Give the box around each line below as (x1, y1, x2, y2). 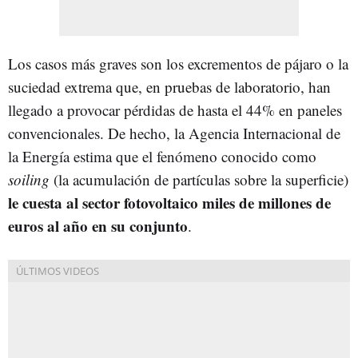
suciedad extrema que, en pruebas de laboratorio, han (8, 76, 331, 97)
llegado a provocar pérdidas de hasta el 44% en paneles (8, 99, 342, 120)
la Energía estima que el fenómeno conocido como (8, 145, 316, 166)
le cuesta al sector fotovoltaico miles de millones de (8, 191, 331, 213)
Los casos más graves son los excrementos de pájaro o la (8, 53, 348, 74)
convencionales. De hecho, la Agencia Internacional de (8, 122, 340, 143)
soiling (8, 169, 50, 189)
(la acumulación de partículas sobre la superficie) (50, 169, 348, 189)
